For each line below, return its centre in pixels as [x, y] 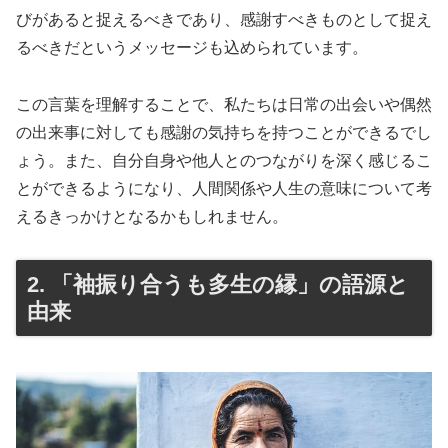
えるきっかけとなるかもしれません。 [152, 217]
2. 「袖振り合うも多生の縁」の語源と [218, 284]
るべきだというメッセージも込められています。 [192, 48]
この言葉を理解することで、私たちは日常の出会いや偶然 [224, 105]
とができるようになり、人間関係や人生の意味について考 [224, 189]
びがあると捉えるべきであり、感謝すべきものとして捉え [224, 20]
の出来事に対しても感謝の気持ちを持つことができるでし [224, 133]
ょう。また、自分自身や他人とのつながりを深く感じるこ [224, 161]
